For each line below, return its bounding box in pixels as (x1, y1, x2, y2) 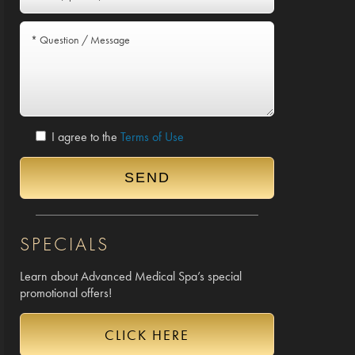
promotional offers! (20, 284, 112, 301)
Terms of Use (120, 128, 184, 145)
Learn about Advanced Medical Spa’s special (20, 268, 242, 284)
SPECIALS (20, 231, 109, 256)
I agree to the (48, 128, 120, 145)
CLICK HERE (105, 326, 189, 344)
